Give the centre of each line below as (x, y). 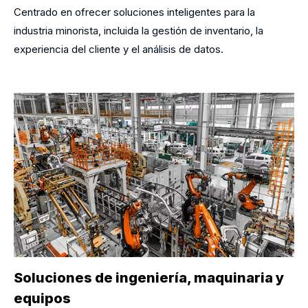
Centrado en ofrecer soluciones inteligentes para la (134, 12)
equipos (42, 298)
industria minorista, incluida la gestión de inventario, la (139, 30)
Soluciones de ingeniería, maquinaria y (149, 277)
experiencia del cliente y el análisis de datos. (119, 49)
